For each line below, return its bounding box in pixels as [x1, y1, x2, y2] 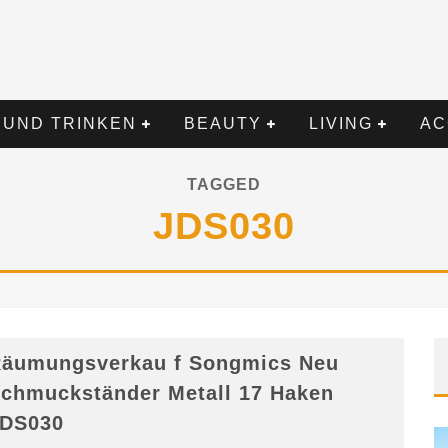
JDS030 [153, 205, 295, 247]
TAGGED [187, 176, 261, 193]
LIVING [309, 115, 373, 132]
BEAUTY [184, 115, 262, 132]
